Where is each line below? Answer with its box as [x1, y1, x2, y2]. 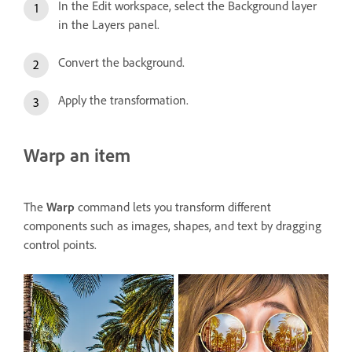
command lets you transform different [75, 198, 271, 214]
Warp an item [24, 143, 130, 167]
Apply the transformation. [58, 92, 189, 108]
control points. [24, 236, 100, 252]
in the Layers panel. [58, 16, 159, 33]
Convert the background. [58, 54, 185, 71]
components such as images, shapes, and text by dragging [24, 217, 321, 233]
